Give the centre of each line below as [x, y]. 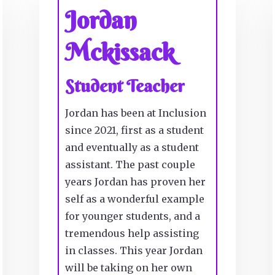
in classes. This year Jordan [134, 251]
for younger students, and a [132, 216]
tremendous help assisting [132, 234]
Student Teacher [125, 86]
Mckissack [119, 52]
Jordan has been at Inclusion [135, 113]
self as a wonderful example [134, 199]
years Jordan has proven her [135, 182]
